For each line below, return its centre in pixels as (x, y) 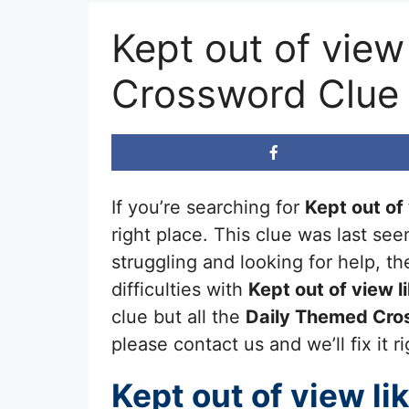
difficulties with (180, 289)
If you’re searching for (208, 207)
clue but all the (178, 316)
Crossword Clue (255, 93)
